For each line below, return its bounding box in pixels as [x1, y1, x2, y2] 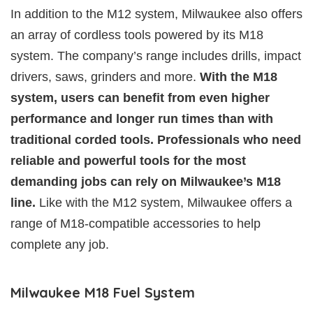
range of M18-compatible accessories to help [10, 216, 261, 231]
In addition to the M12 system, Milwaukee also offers [10, 6, 303, 21]
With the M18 [200, 69, 277, 84]
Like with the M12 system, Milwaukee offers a [36, 195, 292, 210]
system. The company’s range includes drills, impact [10, 48, 301, 63]
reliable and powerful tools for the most [10, 153, 246, 168]
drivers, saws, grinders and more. [10, 69, 200, 84]
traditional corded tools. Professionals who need [10, 132, 301, 147]
